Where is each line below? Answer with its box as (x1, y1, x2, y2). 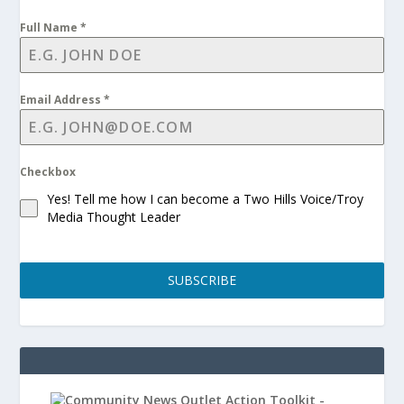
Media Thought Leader (47, 207, 181, 225)
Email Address (20, 91, 105, 107)
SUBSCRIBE (168, 271, 236, 289)
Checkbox (20, 163, 77, 179)
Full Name (20, 19, 81, 35)
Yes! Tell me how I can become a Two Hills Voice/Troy (47, 189, 364, 207)
